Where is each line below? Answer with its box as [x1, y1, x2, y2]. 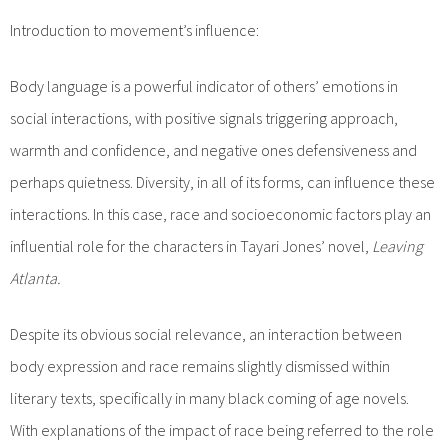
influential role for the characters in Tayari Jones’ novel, [10, 235, 372, 256]
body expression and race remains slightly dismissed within [10, 355, 390, 376]
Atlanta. [10, 267, 61, 288]
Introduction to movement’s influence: [10, 19, 259, 40]
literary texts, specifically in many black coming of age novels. [10, 387, 409, 408]
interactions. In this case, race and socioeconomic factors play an [10, 203, 431, 224]
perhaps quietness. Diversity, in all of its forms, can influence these [10, 171, 435, 192]
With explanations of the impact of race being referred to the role [10, 419, 434, 440]
